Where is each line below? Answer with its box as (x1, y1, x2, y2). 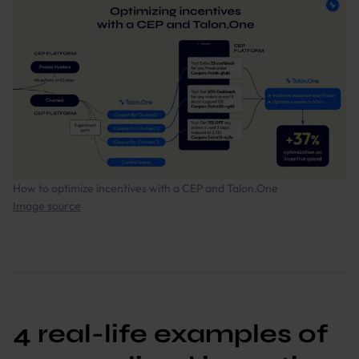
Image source (13, 198, 81, 213)
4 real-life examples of (13, 317, 328, 349)
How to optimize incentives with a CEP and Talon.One (13, 180, 278, 196)
